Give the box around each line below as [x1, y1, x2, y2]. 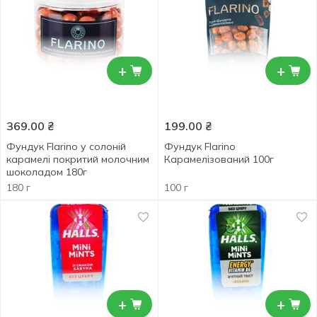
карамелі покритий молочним [6, 153, 149, 166]
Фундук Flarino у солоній [6, 140, 126, 153]
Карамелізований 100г [164, 153, 274, 166]
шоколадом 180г [6, 166, 87, 178]
